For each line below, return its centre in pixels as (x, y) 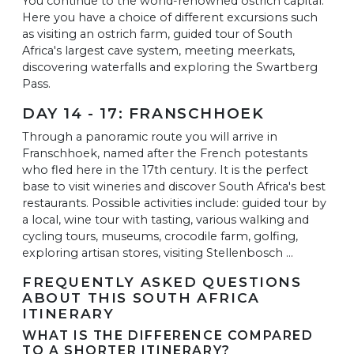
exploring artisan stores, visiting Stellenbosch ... (158, 252)
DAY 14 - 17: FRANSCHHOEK (143, 113)
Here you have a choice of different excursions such (170, 17)
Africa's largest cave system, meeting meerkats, (158, 50)
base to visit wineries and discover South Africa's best (174, 186)
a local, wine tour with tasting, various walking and (166, 219)
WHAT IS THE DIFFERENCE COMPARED (168, 335)
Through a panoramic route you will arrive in (150, 136)
